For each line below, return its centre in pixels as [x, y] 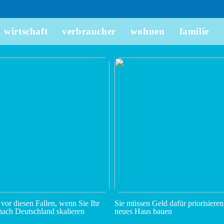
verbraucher [89, 31]
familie [194, 31]
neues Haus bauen [143, 211]
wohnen [147, 31]
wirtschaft [26, 31]
